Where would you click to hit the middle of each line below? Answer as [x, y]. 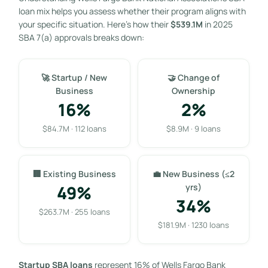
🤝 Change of [194, 77]
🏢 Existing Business [74, 173]
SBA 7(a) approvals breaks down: [81, 37]
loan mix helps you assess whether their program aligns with [132, 11]
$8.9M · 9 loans [194, 128]
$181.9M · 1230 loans [194, 225]
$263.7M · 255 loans [74, 211]
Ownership [194, 90]
